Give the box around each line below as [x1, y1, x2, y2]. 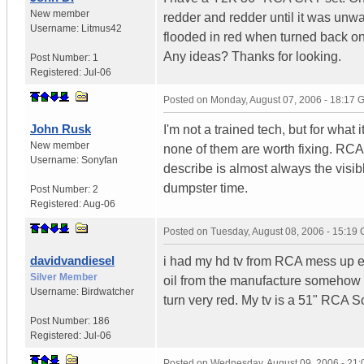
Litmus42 [81, 22, 122, 34]
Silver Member [30, 271, 97, 283]
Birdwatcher [81, 285, 134, 297]
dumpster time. [163, 180, 248, 195]
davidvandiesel [30, 253, 115, 267]
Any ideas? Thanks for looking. [163, 49, 341, 63]
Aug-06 [83, 197, 115, 210]
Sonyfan [81, 154, 118, 166]
